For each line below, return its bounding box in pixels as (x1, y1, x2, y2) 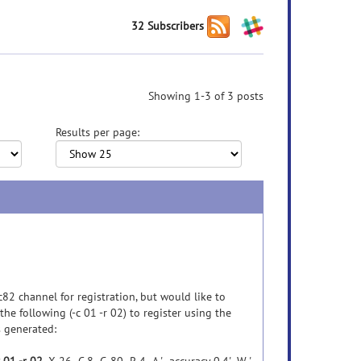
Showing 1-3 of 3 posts (148, 89, 263, 103)
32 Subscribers (131, 18, 204, 33)
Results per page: (55, 125, 139, 139)
